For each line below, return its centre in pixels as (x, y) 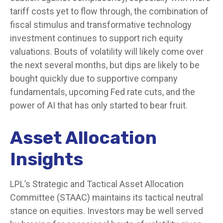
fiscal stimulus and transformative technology (101, 24)
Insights (47, 159)
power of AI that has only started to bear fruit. (99, 105)
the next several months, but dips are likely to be (105, 65)
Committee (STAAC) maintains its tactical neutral (107, 197)
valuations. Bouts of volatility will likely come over (107, 51)
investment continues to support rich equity (97, 38)
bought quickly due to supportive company (94, 78)
